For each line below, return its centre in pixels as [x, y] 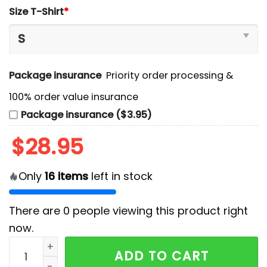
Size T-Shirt [36, 12]
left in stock [120, 176]
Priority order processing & [170, 75]
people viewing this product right [159, 211]
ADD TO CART [162, 256]
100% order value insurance [74, 97]
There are [36, 211]
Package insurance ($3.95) [86, 115]
